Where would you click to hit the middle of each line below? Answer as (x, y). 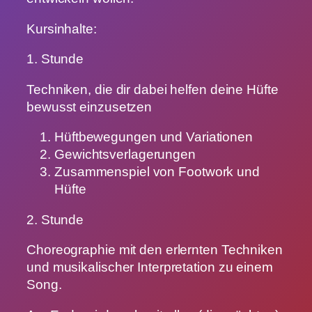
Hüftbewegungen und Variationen (154, 137)
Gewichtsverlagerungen (125, 155)
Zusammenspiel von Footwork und (157, 172)
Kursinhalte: (62, 29)
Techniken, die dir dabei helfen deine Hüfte (153, 89)
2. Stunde (55, 219)
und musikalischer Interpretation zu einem (150, 267)
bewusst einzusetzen (89, 107)
